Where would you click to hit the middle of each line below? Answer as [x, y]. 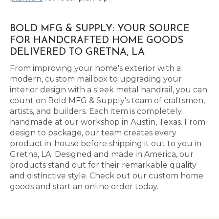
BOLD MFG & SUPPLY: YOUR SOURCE [100, 29]
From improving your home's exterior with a [95, 68]
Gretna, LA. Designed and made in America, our [102, 154]
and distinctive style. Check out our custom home [107, 176]
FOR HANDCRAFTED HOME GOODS [97, 41]
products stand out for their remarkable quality [103, 165]
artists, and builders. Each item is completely [96, 111]
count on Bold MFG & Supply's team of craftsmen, [107, 100]
